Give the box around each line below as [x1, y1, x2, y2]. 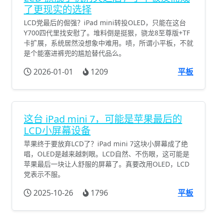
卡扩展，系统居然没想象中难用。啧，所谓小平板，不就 [24, 38, 193, 48]
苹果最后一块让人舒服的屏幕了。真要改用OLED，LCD [24, 159, 189, 169]
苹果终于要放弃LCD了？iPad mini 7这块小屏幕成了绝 [24, 139, 188, 149]
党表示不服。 [24, 170, 64, 179]
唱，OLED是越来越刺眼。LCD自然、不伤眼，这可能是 [24, 149, 189, 159]
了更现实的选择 [24, 3, 92, 16]
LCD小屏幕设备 [24, 124, 91, 138]
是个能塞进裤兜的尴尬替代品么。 [24, 48, 125, 58]
